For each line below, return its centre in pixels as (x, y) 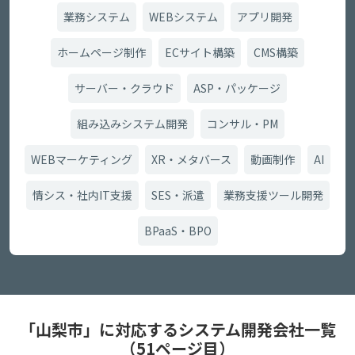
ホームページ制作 (101, 52)
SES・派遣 (177, 195)
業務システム (96, 17)
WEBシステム (183, 17)
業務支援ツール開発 (273, 195)
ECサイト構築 (200, 52)
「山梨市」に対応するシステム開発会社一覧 (177, 329)
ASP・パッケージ (237, 88)
